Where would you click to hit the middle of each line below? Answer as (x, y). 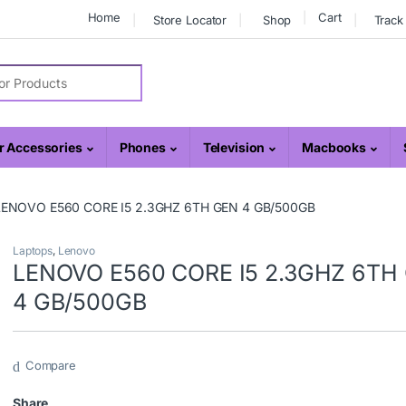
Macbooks (334, 148)
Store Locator (190, 19)
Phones (142, 148)
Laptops (33, 251)
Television (234, 148)
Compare (50, 366)
